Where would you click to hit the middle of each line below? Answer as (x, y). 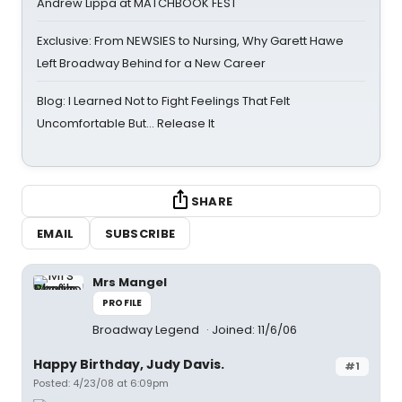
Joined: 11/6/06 (254, 330)
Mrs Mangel (130, 282)
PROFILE (122, 303)
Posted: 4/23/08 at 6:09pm (101, 383)
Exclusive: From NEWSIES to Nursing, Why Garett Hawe (190, 41)
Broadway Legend (147, 330)
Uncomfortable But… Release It (126, 123)
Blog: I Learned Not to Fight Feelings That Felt (163, 101)
